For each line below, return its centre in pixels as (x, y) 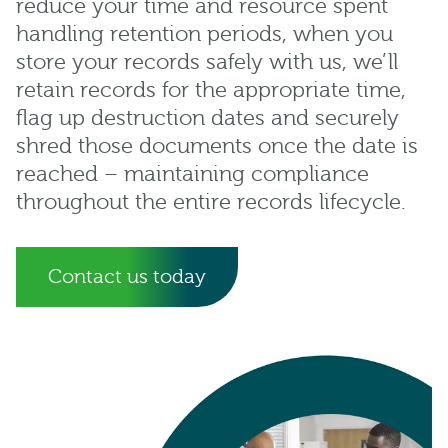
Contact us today (127, 276)
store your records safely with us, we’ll (207, 62)
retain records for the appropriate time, (211, 90)
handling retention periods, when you (204, 34)
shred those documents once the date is (217, 146)
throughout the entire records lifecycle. (211, 202)
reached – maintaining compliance (192, 174)
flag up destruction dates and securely (207, 118)
